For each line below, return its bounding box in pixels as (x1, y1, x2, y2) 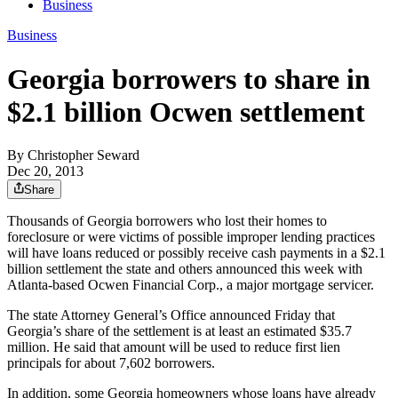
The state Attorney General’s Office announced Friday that (7, 307, 335, 323)
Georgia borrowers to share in (7, 62, 370, 95)
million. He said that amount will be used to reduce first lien (7, 339, 340, 355)
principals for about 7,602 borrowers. (7, 355, 215, 371)
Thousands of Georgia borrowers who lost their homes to (7, 213, 327, 229)
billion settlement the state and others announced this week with (7, 261, 362, 277)
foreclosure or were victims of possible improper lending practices (7, 229, 375, 245)
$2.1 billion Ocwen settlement (7, 95, 365, 128)
